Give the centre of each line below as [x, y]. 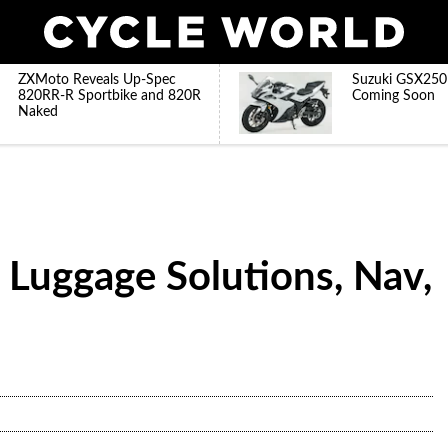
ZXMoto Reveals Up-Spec [97, 80]
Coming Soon [393, 96]
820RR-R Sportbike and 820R [109, 96]
